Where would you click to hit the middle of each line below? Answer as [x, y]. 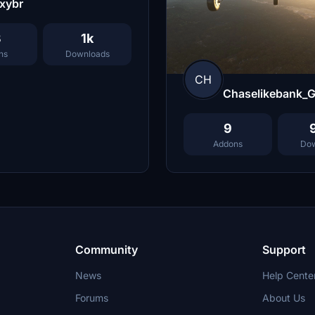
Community [107, 250]
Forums [92, 298]
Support [284, 250]
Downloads [87, 54]
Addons [228, 144]
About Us [283, 298]
